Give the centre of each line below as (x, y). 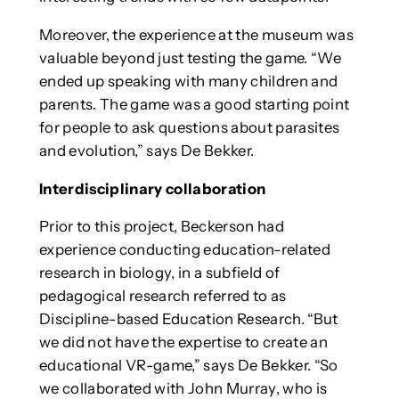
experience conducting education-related (184, 250)
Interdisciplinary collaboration (152, 188)
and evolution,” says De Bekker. (147, 150)
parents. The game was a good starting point (194, 104)
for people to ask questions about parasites (189, 127)
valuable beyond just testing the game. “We (190, 57)
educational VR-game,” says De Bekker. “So (188, 366)
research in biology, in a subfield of (159, 273)
